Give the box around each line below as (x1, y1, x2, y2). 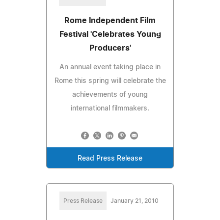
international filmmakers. (71, 105, 149, 112)
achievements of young (72, 91, 148, 98)
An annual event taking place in (59, 63, 161, 71)
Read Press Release (78, 155, 142, 162)
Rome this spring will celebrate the (54, 77, 166, 84)
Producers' (89, 44, 131, 52)
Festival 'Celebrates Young (59, 30, 161, 38)
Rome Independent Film (64, 16, 156, 25)
